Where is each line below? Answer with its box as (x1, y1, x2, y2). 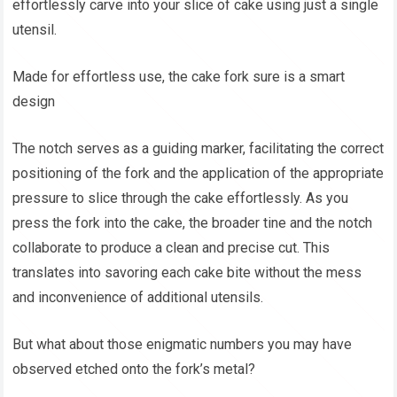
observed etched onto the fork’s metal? (12, 361, 256, 378)
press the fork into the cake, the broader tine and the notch (12, 214, 373, 232)
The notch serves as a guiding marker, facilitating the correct (12, 140, 385, 158)
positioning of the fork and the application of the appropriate (12, 165, 385, 183)
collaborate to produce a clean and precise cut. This (12, 239, 331, 257)
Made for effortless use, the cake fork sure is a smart (12, 68, 346, 86)
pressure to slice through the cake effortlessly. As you (12, 190, 349, 207)
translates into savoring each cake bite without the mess (12, 264, 362, 282)
